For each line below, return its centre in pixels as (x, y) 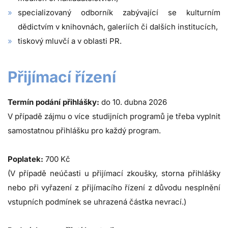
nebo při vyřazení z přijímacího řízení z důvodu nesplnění (114, 188)
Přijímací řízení (62, 77)
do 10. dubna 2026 (133, 102)
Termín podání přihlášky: (53, 102)
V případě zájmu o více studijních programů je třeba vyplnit (114, 117)
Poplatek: (25, 159)
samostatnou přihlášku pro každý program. (84, 131)
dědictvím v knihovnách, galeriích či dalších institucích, (118, 27)
